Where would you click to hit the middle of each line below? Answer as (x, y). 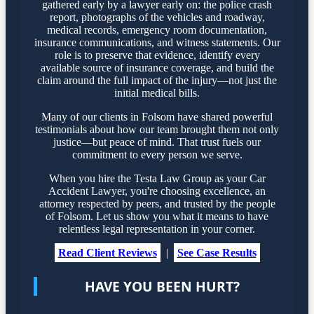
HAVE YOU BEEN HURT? (162, 287)
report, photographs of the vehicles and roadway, (157, 17)
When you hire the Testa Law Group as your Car (157, 178)
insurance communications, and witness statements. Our (157, 42)
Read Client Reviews (107, 252)
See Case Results (217, 252)
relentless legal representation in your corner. (157, 228)
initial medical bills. (157, 93)
